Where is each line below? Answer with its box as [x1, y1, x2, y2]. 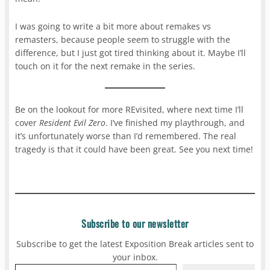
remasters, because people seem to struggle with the [15, 34, 231, 46]
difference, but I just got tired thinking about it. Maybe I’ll [15, 47, 246, 59]
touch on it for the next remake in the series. [15, 60, 196, 72]
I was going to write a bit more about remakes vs [15, 20, 212, 33]
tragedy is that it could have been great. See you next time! [15, 143, 254, 155]
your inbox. [112, 251, 158, 263]
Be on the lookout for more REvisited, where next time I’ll [15, 104, 244, 116]
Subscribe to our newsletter [81, 216, 189, 231]
